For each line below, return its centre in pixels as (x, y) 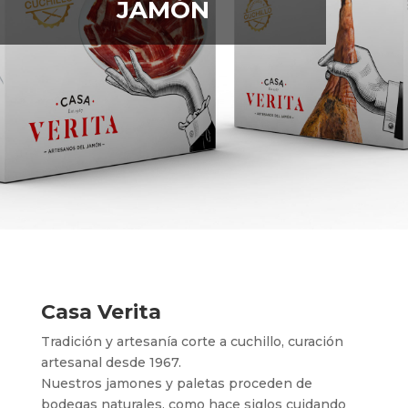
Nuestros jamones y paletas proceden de (176, 383)
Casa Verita (101, 311)
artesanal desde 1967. (111, 362)
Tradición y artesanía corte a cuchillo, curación (192, 341)
